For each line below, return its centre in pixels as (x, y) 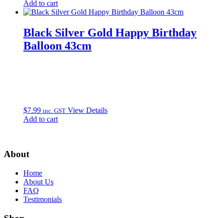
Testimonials (43, 200)
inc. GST (54, 110)
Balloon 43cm (57, 45)
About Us (38, 182)
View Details (88, 110)
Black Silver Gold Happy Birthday (110, 32)
